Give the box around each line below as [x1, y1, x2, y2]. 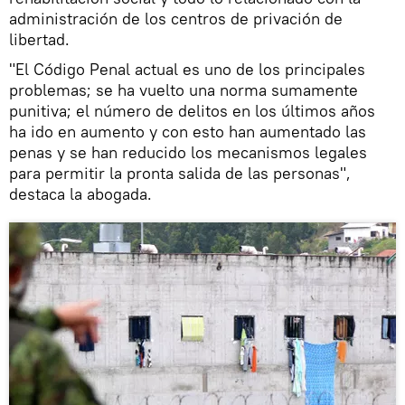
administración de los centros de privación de [9, 7, 343, 29]
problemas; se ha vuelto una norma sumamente [9, 79, 358, 100]
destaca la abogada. [9, 183, 152, 204]
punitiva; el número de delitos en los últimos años [9, 99, 375, 121]
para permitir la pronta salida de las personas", [9, 162, 351, 184]
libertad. [9, 28, 70, 50]
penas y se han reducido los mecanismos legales [9, 141, 367, 163]
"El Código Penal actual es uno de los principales [9, 58, 365, 80]
